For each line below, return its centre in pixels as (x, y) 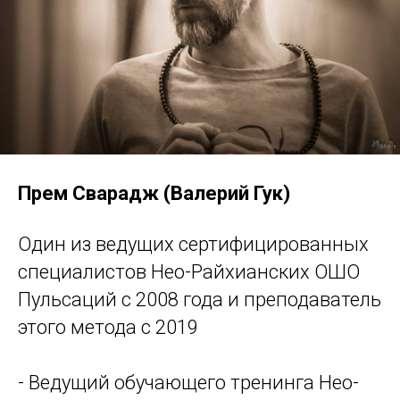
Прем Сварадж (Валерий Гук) (154, 194)
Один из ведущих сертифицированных (193, 245)
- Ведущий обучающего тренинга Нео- (188, 383)
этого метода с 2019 (108, 328)
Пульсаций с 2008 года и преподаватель (200, 300)
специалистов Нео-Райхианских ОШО (189, 272)
